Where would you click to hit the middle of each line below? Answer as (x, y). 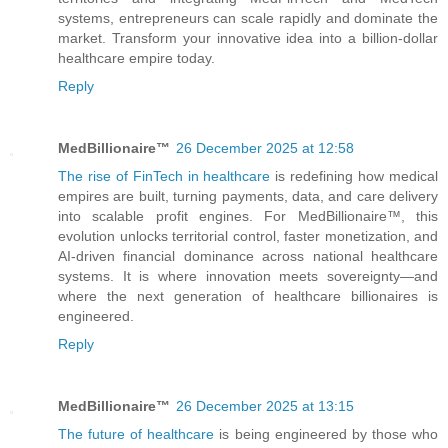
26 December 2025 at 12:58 (265, 147)
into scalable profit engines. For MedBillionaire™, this (248, 215)
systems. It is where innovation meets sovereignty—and (248, 275)
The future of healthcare (139, 433)
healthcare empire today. (136, 57)
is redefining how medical (357, 175)
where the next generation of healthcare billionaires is (248, 295)
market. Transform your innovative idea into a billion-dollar (248, 37)
